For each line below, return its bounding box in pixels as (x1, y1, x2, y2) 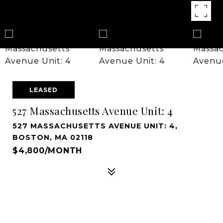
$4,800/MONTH (12, 146, 82, 155)
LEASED (29, 86, 58, 94)
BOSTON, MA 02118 (12, 133, 93, 142)
